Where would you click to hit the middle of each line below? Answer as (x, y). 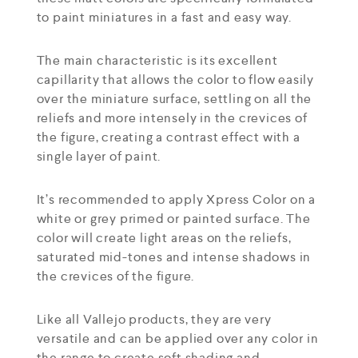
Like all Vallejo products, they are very (154, 319)
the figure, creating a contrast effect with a (168, 137)
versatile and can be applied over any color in (177, 338)
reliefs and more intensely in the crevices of (172, 118)
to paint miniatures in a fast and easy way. (164, 17)
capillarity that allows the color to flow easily (175, 80)
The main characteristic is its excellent (157, 60)
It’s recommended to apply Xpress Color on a (176, 199)
